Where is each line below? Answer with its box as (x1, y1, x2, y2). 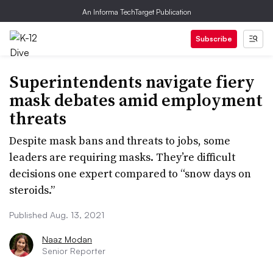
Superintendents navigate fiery (9, 70, 255, 93)
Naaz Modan (42, 234, 92, 244)
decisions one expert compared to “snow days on (9, 166, 251, 181)
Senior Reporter (42, 246, 105, 256)
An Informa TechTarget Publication (82, 7, 191, 16)
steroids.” (9, 182, 55, 197)
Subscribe (196, 34, 232, 43)
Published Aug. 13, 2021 (9, 210, 104, 220)
